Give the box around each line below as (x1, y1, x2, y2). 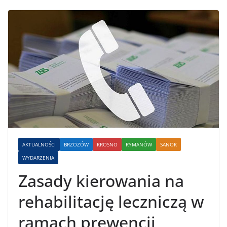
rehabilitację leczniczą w (18, 190, 204, 212)
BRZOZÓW (64, 140, 89, 148)
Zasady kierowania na (18, 169, 184, 192)
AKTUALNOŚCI (22, 140, 56, 148)
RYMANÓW (126, 140, 152, 148)
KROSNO (97, 140, 118, 148)
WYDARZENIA (22, 154, 54, 161)
